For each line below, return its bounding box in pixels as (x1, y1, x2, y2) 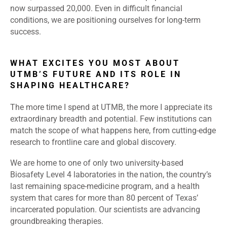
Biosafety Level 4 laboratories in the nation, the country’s (10, 170, 211, 180)
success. (10, 27, 41, 37)
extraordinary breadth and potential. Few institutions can (10, 114, 212, 124)
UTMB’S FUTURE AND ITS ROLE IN (10, 69, 181, 80)
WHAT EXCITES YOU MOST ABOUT (10, 58, 180, 68)
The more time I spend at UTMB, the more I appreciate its (10, 102, 212, 112)
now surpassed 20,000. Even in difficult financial (10, 4, 182, 14)
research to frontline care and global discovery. (10, 137, 176, 147)
